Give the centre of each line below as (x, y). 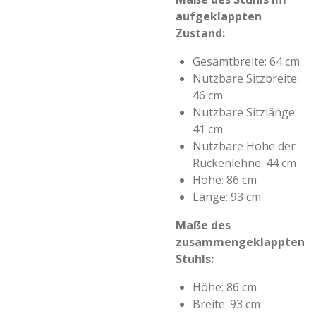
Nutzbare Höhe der (244, 146)
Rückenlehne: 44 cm (244, 163)
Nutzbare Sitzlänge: (245, 112)
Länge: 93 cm (227, 197)
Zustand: (200, 33)
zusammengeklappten (240, 242)
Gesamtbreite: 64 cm (248, 61)
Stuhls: (195, 259)
